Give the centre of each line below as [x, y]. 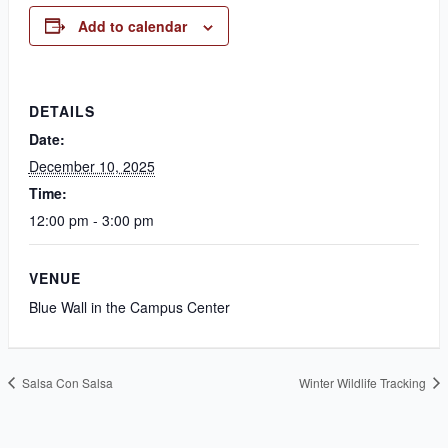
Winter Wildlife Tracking [364, 382]
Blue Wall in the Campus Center [129, 306]
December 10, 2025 [91, 165]
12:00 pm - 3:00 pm [91, 219]
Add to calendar [132, 25]
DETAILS [61, 110]
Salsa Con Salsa [65, 382]
